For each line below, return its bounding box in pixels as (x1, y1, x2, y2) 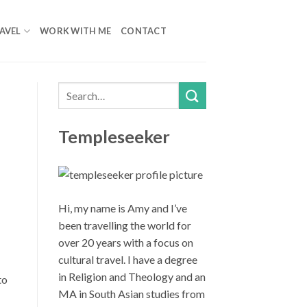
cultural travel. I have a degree (58, 253, 197, 267)
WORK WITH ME (40, 25, 112, 36)
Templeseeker (58, 126, 170, 147)
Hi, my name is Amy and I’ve (58, 201, 187, 215)
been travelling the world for (58, 219, 191, 232)
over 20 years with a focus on (58, 236, 193, 249)
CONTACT (121, 25, 167, 36)
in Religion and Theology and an (58, 270, 206, 284)
